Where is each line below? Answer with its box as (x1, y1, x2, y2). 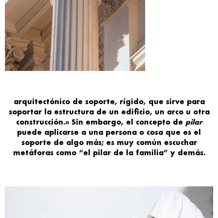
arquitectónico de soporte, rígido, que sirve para (13, 97, 205, 106)
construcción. (16, 117, 65, 127)
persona (106, 127, 139, 137)
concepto (135, 117, 173, 127)
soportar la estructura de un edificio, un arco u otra (8, 107, 210, 116)
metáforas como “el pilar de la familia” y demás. (13, 148, 205, 157)
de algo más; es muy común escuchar (53, 138, 197, 147)
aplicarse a (44, 127, 86, 137)
